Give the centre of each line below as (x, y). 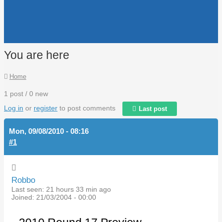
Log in (14, 108)
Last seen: (28, 189)
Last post (153, 109)
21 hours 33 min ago (78, 189)
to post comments (86, 108)
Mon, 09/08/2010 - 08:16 (49, 131)
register (46, 108)
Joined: (23, 197)
